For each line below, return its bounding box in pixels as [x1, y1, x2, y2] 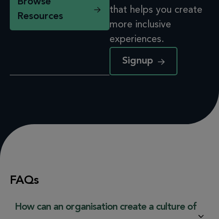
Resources [17, 11, 63, 22]
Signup [122, 56, 153, 66]
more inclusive [109, 20, 171, 30]
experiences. [109, 34, 164, 44]
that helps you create [109, 5, 202, 15]
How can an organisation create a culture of [15, 202, 197, 212]
